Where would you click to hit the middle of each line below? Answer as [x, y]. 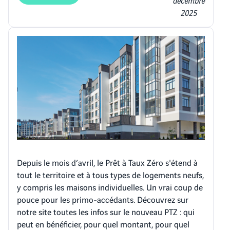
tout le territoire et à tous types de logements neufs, [110, 175]
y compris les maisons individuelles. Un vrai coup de [110, 187]
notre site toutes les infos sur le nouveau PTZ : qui [106, 212]
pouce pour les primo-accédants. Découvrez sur [103, 199]
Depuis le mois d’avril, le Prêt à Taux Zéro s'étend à [107, 162]
